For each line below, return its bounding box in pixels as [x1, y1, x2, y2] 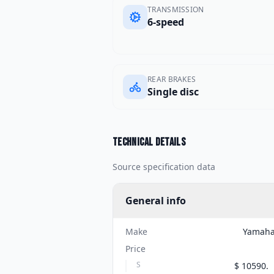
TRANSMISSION [147, 4, 204, 15]
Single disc [147, 85, 199, 98]
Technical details [113, 136, 186, 149]
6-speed [147, 15, 184, 29]
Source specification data [113, 161, 215, 172]
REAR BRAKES [147, 74, 196, 84]
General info [125, 194, 186, 207]
